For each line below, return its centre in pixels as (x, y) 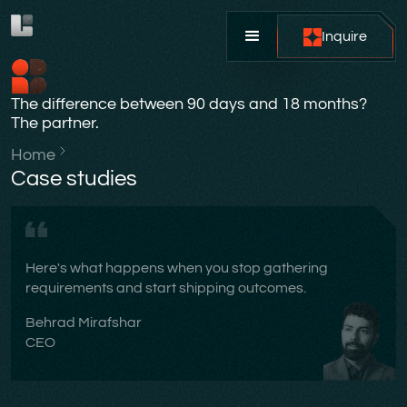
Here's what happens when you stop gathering (177, 268)
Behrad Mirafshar (84, 323)
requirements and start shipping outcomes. (166, 288)
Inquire (344, 36)
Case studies (74, 179)
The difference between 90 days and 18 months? (189, 104)
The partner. (55, 123)
